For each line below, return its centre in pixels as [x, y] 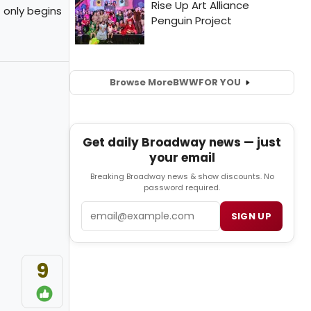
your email [182, 157]
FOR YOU [219, 83]
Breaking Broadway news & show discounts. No [182, 176]
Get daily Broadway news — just [182, 142]
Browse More [141, 83]
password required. [182, 187]
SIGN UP [251, 216]
